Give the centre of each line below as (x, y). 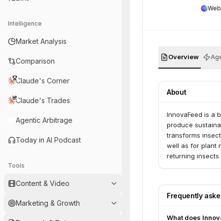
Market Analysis (41, 41)
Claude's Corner (43, 81)
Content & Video (43, 183)
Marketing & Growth (48, 203)
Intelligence (25, 23)
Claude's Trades (43, 100)
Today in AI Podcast (48, 140)
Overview (184, 57)
